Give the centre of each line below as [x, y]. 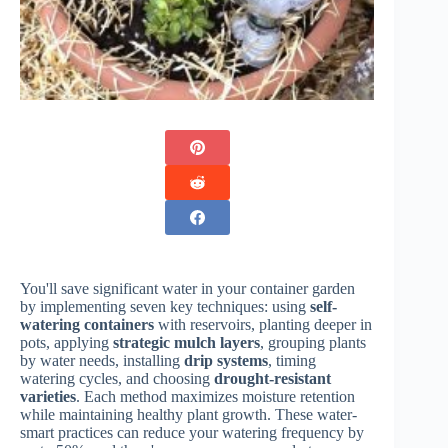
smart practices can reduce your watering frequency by [192, 433]
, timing [292, 361]
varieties [48, 397]
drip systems [226, 361]
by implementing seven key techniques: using [165, 307]
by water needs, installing [102, 361]
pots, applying [66, 343]
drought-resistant [272, 379]
